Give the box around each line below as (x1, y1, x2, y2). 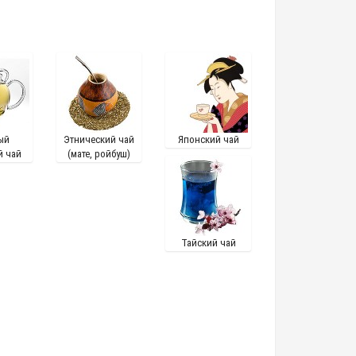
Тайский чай (180, 237, 236, 250)
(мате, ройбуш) (68, 148, 131, 161)
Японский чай (177, 133, 239, 146)
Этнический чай (64, 133, 135, 146)
